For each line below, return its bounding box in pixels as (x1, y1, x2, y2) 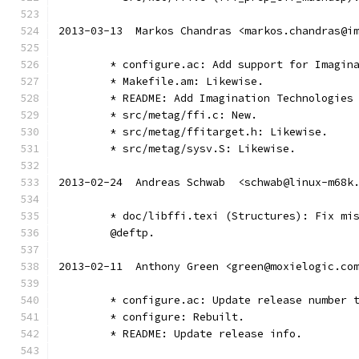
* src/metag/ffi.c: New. (110, 108, 257, 122)
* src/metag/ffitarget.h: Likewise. (110, 125, 328, 139)
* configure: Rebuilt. (110, 310, 244, 324)
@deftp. (110, 226, 155, 240)
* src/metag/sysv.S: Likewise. (110, 142, 296, 155)
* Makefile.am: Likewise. (110, 75, 264, 88)
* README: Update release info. (110, 327, 302, 341)
